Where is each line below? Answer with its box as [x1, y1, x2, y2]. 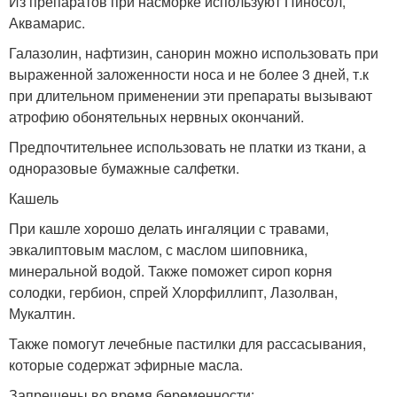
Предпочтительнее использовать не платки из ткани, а [9, 136, 366, 158]
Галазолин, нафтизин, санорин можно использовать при [9, 43, 378, 64]
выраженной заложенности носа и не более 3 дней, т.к [9, 64, 369, 85]
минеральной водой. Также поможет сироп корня [9, 261, 332, 282]
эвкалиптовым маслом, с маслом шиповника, [9, 239, 307, 261]
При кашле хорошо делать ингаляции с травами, [9, 218, 329, 239]
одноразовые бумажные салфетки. [9, 158, 239, 179]
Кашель [9, 188, 58, 209]
